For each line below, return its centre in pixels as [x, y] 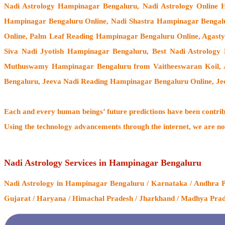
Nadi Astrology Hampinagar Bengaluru [71, 6]
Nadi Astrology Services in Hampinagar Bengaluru [103, 163]
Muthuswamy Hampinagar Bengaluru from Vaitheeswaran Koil [111, 66]
